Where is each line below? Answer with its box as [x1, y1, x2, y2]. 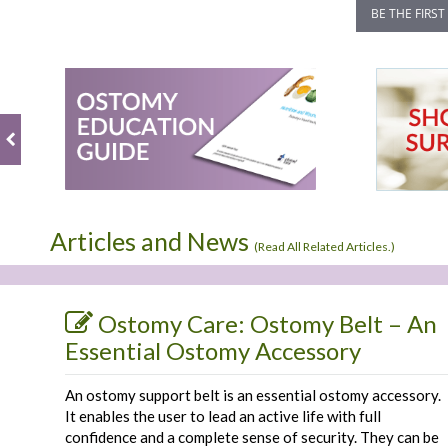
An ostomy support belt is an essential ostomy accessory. [65, 386, 441, 404]
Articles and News [50, 226, 254, 256]
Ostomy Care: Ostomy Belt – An [98, 309, 437, 338]
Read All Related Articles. [258, 239, 391, 254]
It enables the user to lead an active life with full [65, 407, 381, 425]
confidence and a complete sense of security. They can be [65, 428, 439, 446]
